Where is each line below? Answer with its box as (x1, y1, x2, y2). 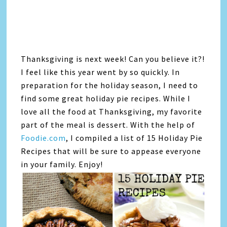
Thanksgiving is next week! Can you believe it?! (21, 54, 205, 64)
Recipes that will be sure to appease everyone (21, 146, 202, 156)
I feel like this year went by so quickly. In (21, 67, 180, 77)
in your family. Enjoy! (21, 159, 103, 169)
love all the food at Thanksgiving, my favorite (21, 106, 203, 117)
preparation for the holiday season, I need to (21, 80, 199, 90)
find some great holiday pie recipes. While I (21, 93, 191, 103)
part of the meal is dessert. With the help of (21, 120, 196, 130)
